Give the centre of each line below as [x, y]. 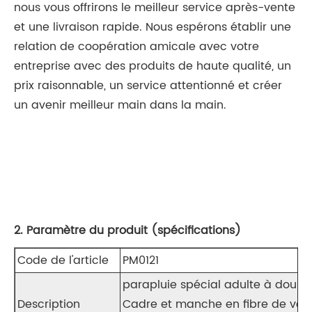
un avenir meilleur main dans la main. [120, 106]
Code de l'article [63, 261]
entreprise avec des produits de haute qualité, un [153, 67]
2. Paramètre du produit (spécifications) [127, 231]
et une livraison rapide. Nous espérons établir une [153, 28]
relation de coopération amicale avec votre [136, 47]
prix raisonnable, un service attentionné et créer [148, 86]
